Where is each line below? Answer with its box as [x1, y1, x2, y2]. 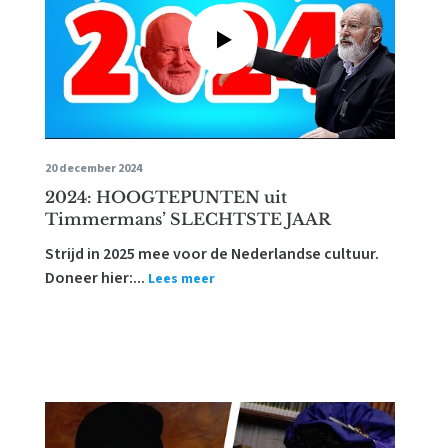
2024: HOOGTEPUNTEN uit [45, 187, 288, 207]
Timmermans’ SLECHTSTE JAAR [45, 209, 332, 229]
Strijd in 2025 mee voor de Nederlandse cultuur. [45, 243, 380, 265]
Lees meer [148, 269, 216, 289]
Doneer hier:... [45, 267, 146, 289]
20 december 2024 [45, 160, 143, 177]
